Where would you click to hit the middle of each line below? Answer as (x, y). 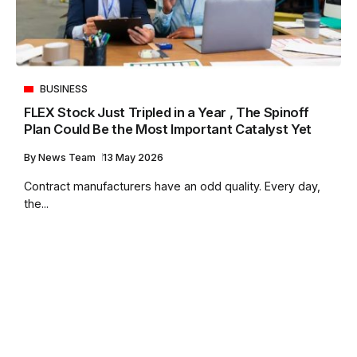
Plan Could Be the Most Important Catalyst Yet (168, 129)
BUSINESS (64, 88)
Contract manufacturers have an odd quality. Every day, (172, 186)
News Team (68, 157)
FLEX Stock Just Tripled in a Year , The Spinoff (167, 112)
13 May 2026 (133, 157)
